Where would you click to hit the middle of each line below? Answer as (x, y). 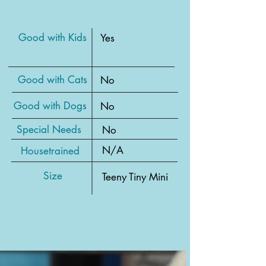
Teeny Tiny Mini (135, 177)
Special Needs (49, 129)
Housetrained (50, 151)
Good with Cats (53, 80)
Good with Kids (53, 37)
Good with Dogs (50, 106)
